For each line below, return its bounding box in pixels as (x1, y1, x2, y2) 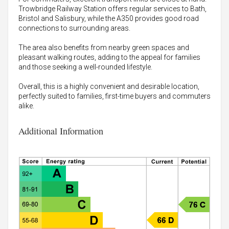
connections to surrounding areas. (18, 24, 130, 33)
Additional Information (18, 125, 103, 138)
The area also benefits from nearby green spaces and (18, 43, 189, 52)
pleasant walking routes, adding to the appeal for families (18, 53, 200, 62)
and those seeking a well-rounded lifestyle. (18, 63, 152, 72)
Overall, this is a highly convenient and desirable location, (18, 82, 199, 91)
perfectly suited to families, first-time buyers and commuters (18, 92, 211, 101)
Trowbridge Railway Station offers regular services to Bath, (18, 5, 207, 13)
